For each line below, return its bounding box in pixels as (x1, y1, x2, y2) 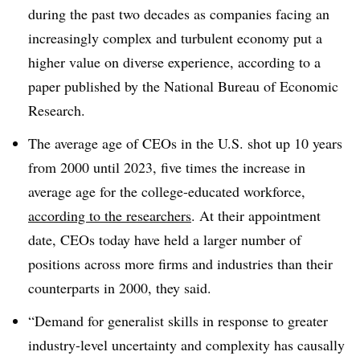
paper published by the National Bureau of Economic (28, 76, 338, 96)
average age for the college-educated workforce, (28, 181, 305, 201)
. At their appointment (191, 205, 321, 225)
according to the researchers (28, 205, 191, 225)
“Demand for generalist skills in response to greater (28, 310, 328, 330)
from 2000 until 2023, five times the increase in (28, 157, 305, 177)
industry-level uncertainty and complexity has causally (28, 334, 345, 354)
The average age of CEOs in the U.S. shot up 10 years (28, 133, 342, 153)
